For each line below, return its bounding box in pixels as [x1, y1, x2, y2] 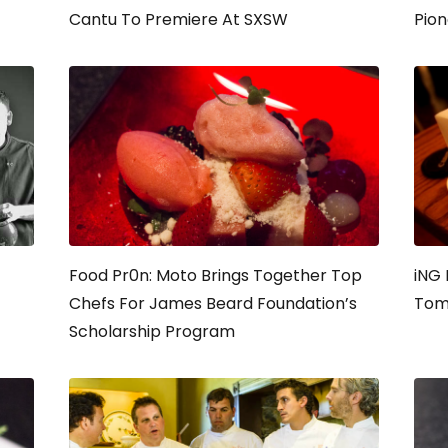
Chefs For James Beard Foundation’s [69, 292, 357, 315]
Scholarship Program [69, 320, 235, 343]
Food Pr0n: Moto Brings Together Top [69, 264, 362, 287]
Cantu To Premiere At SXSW [69, 8, 288, 31]
